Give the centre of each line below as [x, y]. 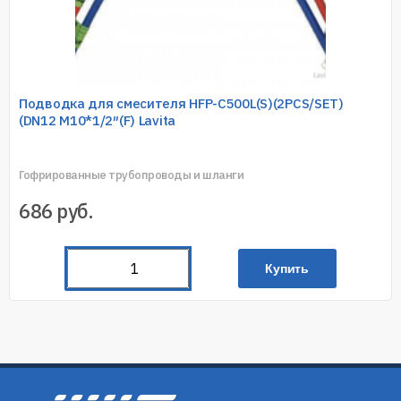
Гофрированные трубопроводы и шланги [132, 175]
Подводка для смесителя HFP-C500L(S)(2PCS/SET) [181, 104]
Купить [287, 269]
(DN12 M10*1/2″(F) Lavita [97, 121]
